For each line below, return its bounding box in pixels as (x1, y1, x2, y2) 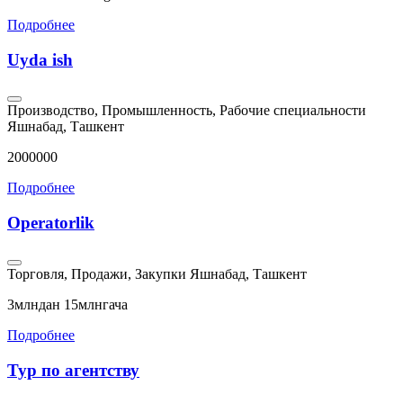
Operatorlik (7, 213, 94, 233)
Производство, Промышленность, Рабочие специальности (7, 103, 366, 119)
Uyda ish (7, 49, 73, 69)
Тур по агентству (7, 360, 139, 380)
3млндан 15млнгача (7, 296, 128, 312)
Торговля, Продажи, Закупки (7, 265, 186, 282)
